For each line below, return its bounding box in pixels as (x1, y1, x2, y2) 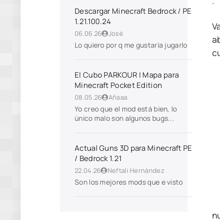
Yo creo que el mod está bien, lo (75, 104, 177, 113)
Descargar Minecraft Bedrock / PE (75, 6, 192, 16)
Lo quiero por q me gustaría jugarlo (75, 40, 188, 50)
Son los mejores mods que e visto (75, 177, 185, 187)
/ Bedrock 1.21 (75, 153, 122, 164)
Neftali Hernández (107, 166, 165, 175)
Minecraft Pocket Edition (75, 80, 163, 90)
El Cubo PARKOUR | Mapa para (75, 70, 179, 80)
